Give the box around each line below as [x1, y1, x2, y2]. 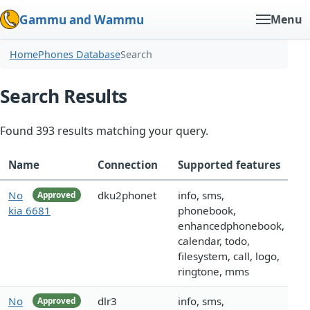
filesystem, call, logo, [178, 249, 280, 264]
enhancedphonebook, [178, 219, 284, 233]
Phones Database [37, 48, 120, 62]
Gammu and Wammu [19, 11, 144, 28]
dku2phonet [98, 188, 156, 203]
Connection [98, 158, 158, 172]
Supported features [178, 158, 281, 172]
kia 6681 [8, 203, 51, 218]
